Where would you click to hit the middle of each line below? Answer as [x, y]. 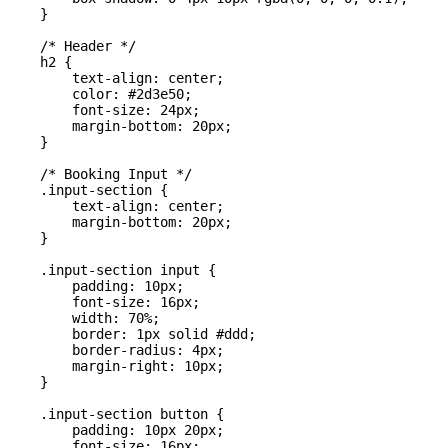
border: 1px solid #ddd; [132, 334]
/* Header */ [72, 46]
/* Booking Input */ [100, 174]
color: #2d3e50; [100, 94]
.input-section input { [112, 270]
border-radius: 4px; [116, 350]
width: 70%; [84, 318]
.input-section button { [116, 414]
